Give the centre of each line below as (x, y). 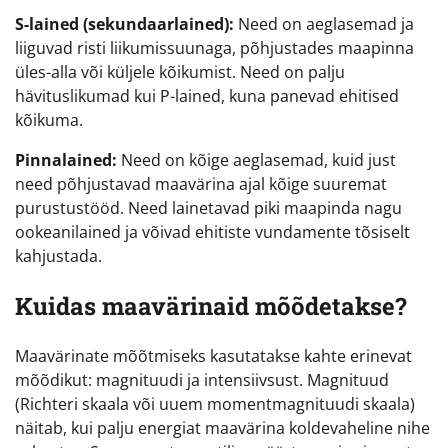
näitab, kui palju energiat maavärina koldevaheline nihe (222, 428)
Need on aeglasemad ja (324, 24)
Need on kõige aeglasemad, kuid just (256, 160)
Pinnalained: (66, 160)
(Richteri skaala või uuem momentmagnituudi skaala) (215, 404)
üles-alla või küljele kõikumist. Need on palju (180, 72)
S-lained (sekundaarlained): (124, 24)
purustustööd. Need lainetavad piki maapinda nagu (208, 208)
